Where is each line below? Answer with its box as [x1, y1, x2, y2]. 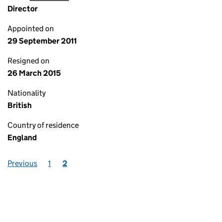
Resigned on [7, 56, 50, 65]
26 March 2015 [7, 68, 61, 78]
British [7, 101, 32, 110]
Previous [7, 159, 37, 168]
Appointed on [7, 24, 54, 33]
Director [7, 4, 38, 13]
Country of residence [7, 120, 79, 130]
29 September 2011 [7, 36, 77, 46]
